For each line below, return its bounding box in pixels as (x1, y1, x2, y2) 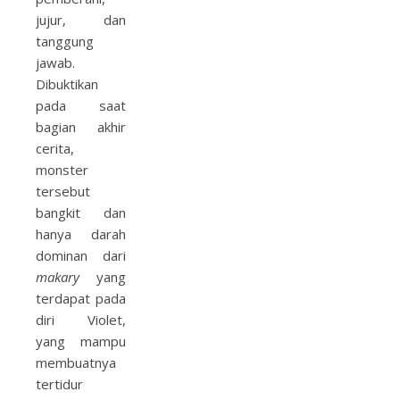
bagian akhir (36, 118, 126, 136)
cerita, (36, 139, 74, 157)
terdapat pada (36, 289, 126, 307)
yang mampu (36, 332, 126, 350)
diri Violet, (36, 311, 126, 329)
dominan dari (36, 246, 126, 264)
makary (36, 268, 79, 286)
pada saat (36, 96, 126, 114)
